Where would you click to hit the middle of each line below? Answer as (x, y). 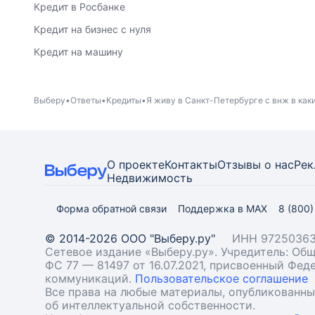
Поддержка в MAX (223, 208)
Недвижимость (150, 178)
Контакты (191, 165)
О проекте (136, 165)
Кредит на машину (78, 52)
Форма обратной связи (111, 208)
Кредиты (124, 100)
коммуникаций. (90, 278)
